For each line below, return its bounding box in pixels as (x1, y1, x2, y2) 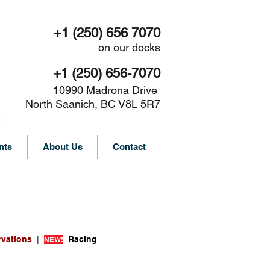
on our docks (98, 41, 160, 54)
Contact (112, 142, 146, 152)
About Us (42, 142, 83, 152)
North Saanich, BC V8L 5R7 (22, 98, 160, 110)
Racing (68, 234, 97, 244)
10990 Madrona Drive (53, 84, 160, 96)
